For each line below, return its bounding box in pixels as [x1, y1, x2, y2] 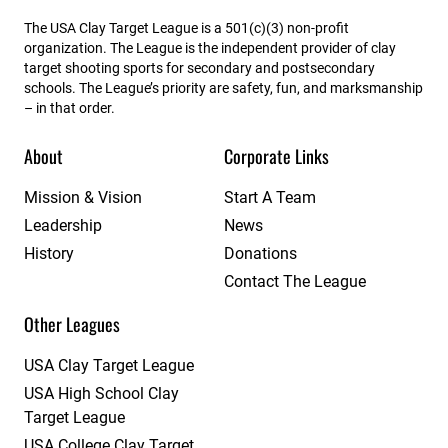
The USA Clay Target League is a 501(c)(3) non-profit [24, 20, 349, 37]
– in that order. [24, 100, 115, 117]
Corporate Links [224, 143, 329, 170]
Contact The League [224, 272, 366, 292]
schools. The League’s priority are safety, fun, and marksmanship [24, 80, 423, 97]
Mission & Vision [24, 188, 142, 208]
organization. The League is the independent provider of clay [24, 40, 396, 57]
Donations [224, 244, 297, 264]
